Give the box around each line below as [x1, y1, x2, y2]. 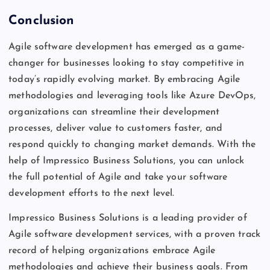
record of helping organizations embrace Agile [8, 246, 216, 256]
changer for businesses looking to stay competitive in [8, 58, 245, 69]
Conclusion [8, 14, 75, 27]
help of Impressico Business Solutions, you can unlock [8, 156, 245, 166]
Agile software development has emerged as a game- [8, 42, 245, 52]
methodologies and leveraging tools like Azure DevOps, [8, 91, 256, 101]
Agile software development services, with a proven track [8, 230, 260, 240]
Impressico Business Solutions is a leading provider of [8, 213, 247, 224]
